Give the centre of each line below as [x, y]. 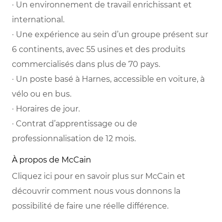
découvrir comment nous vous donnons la [96, 191]
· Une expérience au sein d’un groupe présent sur [110, 35]
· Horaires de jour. [46, 109]
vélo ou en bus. [42, 94]
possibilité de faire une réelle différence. [90, 206]
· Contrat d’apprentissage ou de [75, 124]
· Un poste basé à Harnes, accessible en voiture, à [108, 79]
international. [38, 20]
